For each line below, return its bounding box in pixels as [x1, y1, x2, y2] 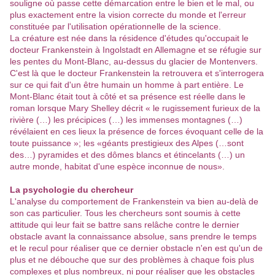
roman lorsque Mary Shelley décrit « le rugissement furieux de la [10, 103, 260, 114]
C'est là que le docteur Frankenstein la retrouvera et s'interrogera [10, 68, 264, 79]
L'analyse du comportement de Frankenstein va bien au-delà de [10, 196, 258, 207]
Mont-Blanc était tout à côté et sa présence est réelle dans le [10, 91, 246, 102]
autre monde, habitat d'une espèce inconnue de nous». [10, 161, 225, 172]
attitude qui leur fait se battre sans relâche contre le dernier [10, 220, 239, 230]
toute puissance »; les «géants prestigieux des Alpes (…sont [10, 138, 244, 149]
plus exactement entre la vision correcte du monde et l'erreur [10, 10, 246, 20]
